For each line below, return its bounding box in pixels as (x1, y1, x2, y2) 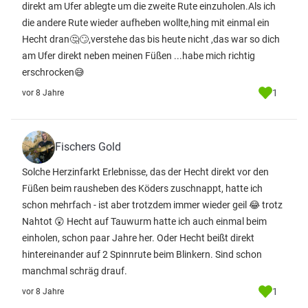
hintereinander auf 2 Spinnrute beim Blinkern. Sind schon (22, 249, 262, 260)
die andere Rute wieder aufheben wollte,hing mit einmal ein (22, 17, 269, 28)
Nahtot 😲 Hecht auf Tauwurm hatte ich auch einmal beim (22, 216, 267, 227)
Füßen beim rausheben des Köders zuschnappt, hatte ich (22, 183, 263, 194)
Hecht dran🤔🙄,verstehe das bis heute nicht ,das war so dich (22, 34, 280, 45)
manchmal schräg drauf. (22, 265, 127, 276)
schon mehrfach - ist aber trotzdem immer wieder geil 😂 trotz (22, 199, 283, 210)
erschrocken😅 (22, 67, 85, 78)
